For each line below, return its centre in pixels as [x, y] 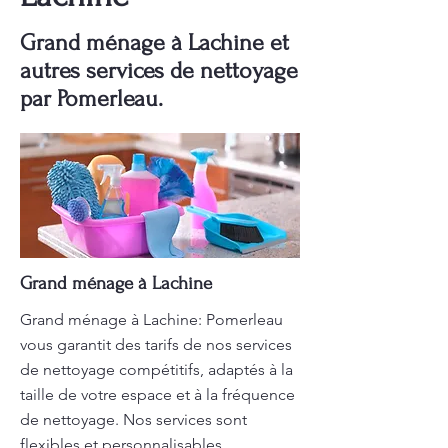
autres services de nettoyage [159, 70]
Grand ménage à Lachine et [154, 42]
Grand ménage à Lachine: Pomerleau [151, 319]
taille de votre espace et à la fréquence [157, 394]
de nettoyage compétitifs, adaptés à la [156, 369]
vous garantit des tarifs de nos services [156, 344]
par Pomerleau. [91, 98]
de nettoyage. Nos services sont [133, 419]
